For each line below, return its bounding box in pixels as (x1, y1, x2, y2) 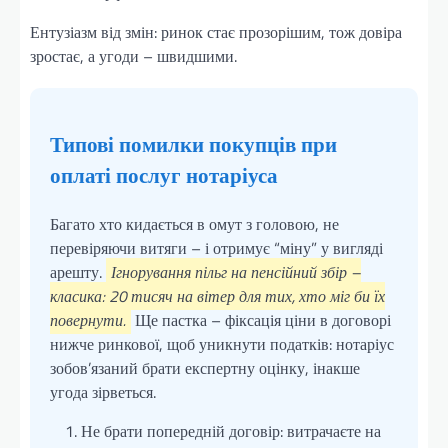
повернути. (50, 307, 126, 332)
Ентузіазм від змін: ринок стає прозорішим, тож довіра (30, 19, 402, 44)
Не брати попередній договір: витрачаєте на (81, 418, 381, 443)
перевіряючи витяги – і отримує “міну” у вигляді (50, 235, 383, 260)
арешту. (50, 259, 106, 284)
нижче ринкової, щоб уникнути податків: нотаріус (50, 331, 394, 356)
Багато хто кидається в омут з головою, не (50, 211, 339, 236)
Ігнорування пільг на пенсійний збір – (111, 259, 361, 284)
